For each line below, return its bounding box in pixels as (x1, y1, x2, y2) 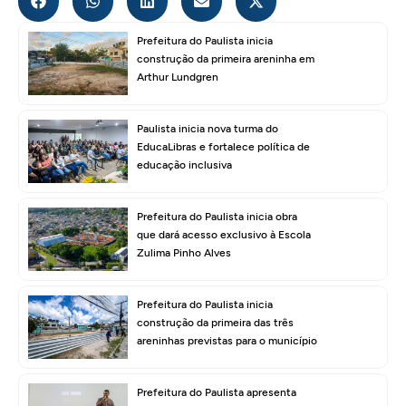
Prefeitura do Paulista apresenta (137, 386, 296, 400)
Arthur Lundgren (137, 71, 218, 84)
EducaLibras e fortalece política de (137, 140, 310, 154)
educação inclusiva (137, 159, 232, 172)
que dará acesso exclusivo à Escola (137, 228, 311, 242)
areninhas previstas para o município (137, 334, 317, 348)
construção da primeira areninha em (137, 53, 314, 66)
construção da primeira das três (137, 316, 294, 330)
